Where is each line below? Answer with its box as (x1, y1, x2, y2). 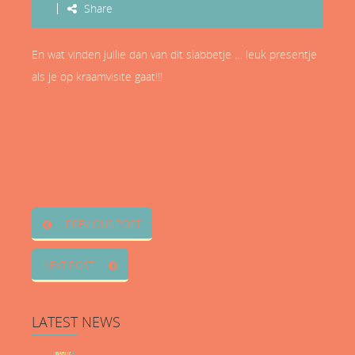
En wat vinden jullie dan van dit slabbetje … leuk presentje (32, 46, 317, 62)
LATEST (32, 311, 78, 331)
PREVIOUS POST (66, 216, 141, 231)
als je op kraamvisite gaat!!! (32, 68, 162, 84)
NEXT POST (43, 258, 94, 273)
